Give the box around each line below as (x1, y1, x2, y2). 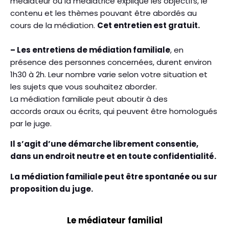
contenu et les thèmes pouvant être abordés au (10, 8, 197, 18)
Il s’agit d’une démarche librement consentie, (10, 139, 198, 149)
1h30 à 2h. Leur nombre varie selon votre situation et (10, 69, 208, 80)
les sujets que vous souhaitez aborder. (10, 81, 157, 92)
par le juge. (10, 118, 52, 129)
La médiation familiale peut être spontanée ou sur (10, 171, 217, 182)
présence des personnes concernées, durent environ (10, 57, 212, 67)
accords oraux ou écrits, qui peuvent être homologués (10, 106, 217, 117)
